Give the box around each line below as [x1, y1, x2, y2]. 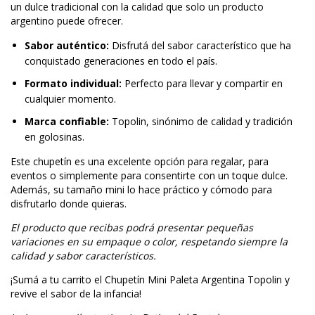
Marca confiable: [25, 114, 109, 128]
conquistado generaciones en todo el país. [25, 53, 217, 67]
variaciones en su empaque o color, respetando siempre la [11, 234, 288, 248]
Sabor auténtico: [25, 38, 109, 52]
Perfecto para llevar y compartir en [122, 76, 283, 90]
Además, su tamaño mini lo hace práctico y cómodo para [11, 182, 272, 196]
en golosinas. [25, 129, 84, 143]
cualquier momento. [25, 91, 116, 105]
